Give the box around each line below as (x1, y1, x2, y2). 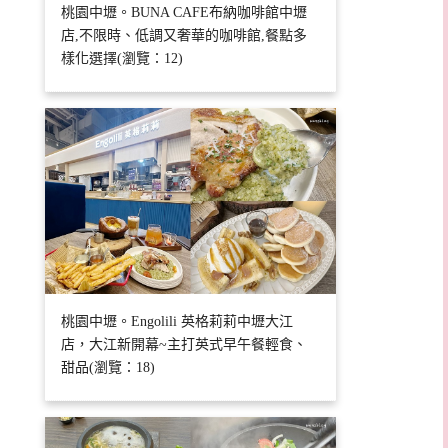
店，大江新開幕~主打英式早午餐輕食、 (61, 337, 308, 353)
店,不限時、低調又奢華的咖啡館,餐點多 (61, 28, 308, 44)
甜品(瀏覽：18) (61, 360, 156, 376)
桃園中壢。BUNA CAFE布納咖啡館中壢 (61, 5, 308, 21)
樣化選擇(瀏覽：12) (61, 51, 184, 67)
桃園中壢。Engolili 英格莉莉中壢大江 (61, 314, 294, 330)
